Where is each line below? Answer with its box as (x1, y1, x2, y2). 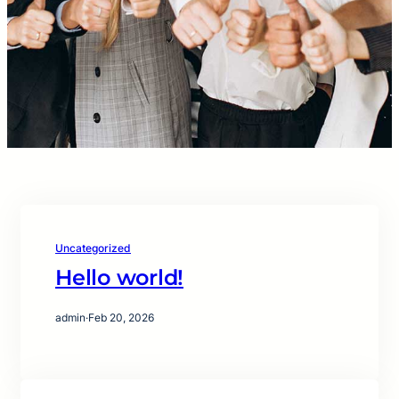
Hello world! (55, 265, 183, 291)
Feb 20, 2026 (88, 311, 154, 325)
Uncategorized (55, 241, 131, 256)
